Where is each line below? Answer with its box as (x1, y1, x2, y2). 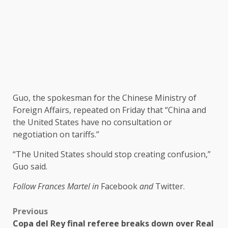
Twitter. (155, 181, 185, 192)
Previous (13, 206, 48, 217)
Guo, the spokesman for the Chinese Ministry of (13, 92, 196, 104)
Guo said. (13, 161, 47, 173)
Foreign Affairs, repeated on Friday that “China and (13, 104, 206, 116)
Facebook (101, 181, 137, 192)
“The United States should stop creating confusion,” (13, 149, 211, 160)
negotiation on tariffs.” (13, 129, 99, 140)
